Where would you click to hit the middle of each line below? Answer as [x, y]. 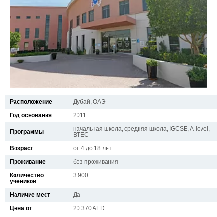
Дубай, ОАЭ [89, 102]
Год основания [31, 116]
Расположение [31, 102]
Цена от [21, 209]
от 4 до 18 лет [93, 148]
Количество [27, 176]
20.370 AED [89, 209]
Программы [27, 132]
